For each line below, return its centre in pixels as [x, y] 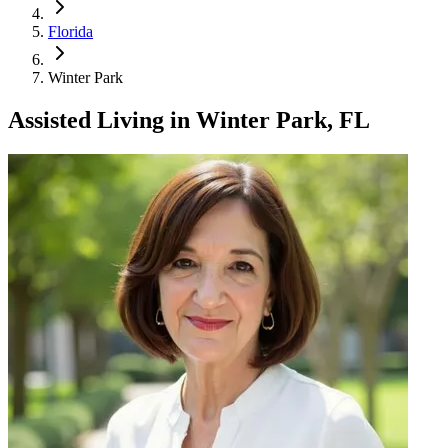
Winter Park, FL [283, 119]
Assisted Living [86, 119]
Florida [70, 31]
